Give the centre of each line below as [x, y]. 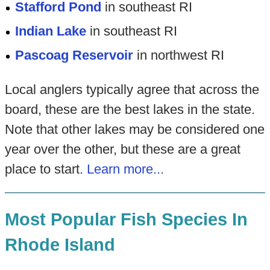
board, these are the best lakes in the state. [130, 109]
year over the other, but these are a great [122, 149]
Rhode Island [60, 245]
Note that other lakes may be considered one [134, 129]
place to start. [46, 169]
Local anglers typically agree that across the [132, 89]
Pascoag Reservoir [74, 55]
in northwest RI [179, 55]
